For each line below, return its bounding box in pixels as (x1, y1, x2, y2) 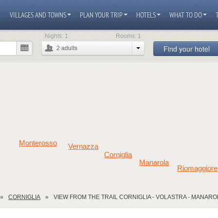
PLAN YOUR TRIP (80, 10, 123, 19)
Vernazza (68, 143, 98, 150)
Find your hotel (163, 44, 210, 54)
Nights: (44, 33, 63, 39)
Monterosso (19, 139, 57, 147)
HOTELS (136, 10, 156, 19)
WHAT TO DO (169, 10, 202, 19)
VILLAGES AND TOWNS (10, 10, 66, 19)
